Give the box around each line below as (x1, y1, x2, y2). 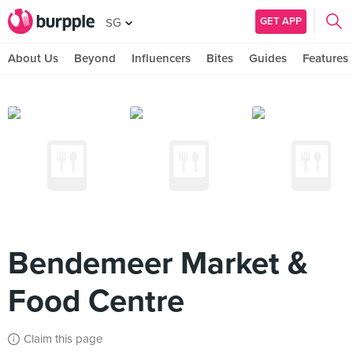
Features (303, 51, 348, 65)
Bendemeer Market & (8, 244, 308, 282)
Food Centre (8, 282, 184, 320)
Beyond (74, 51, 116, 65)
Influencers (132, 51, 191, 65)
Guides (249, 51, 287, 65)
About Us (8, 51, 58, 65)
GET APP (260, 14, 302, 28)
